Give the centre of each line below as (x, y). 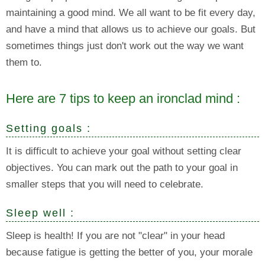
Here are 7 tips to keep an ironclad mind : (123, 98)
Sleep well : (42, 213)
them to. (25, 62)
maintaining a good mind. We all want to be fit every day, (131, 13)
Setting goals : (51, 128)
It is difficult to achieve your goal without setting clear (124, 151)
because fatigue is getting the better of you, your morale (129, 252)
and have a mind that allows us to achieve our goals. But (131, 29)
